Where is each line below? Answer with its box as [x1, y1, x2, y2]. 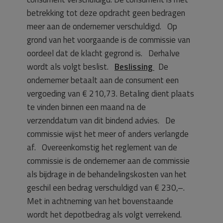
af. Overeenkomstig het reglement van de [27, 140, 177, 154]
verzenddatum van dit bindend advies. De [27, 113, 175, 127]
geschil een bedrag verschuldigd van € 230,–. [27, 181, 189, 194]
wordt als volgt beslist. [27, 60, 114, 73]
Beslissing [114, 60, 154, 73]
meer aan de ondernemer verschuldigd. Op [27, 19, 177, 33]
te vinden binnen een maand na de [27, 100, 146, 113]
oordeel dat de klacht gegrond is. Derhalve [27, 46, 180, 60]
